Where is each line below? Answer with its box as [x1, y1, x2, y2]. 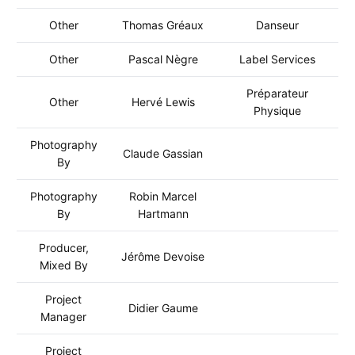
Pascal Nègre [128, 52, 198, 66]
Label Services [239, 52, 315, 66]
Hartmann [137, 207, 189, 220]
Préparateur [246, 86, 308, 100]
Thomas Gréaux [122, 18, 204, 32]
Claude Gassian [123, 147, 203, 160]
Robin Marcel [129, 189, 197, 203]
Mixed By [39, 258, 88, 272]
